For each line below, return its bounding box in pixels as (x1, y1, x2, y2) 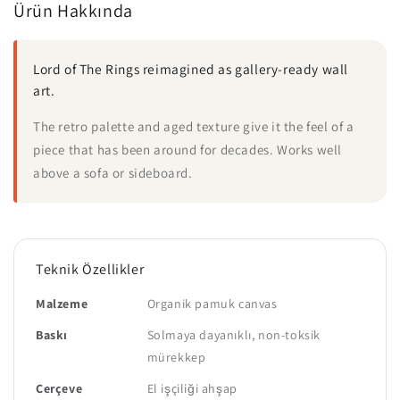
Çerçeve (36, 379, 83, 396)
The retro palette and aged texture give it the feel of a (33, 117, 354, 135)
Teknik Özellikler (36, 259, 145, 279)
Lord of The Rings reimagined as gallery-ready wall (33, 60, 349, 79)
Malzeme (36, 295, 88, 312)
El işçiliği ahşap (146, 379, 237, 396)
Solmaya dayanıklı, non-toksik (146, 326, 321, 343)
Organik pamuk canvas (146, 295, 278, 312)
